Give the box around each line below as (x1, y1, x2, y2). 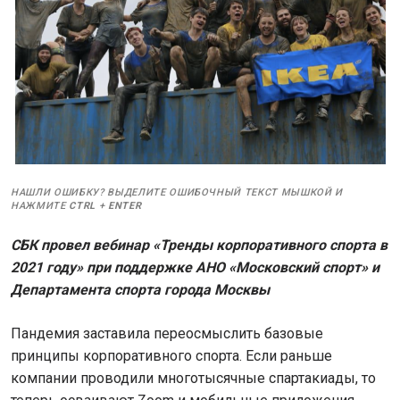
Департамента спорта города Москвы (11, 281, 270, 298)
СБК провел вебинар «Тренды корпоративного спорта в (11, 237, 387, 254)
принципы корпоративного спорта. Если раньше (11, 347, 332, 364)
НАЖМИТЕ (11, 200, 70, 212)
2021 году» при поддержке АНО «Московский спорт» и (11, 259, 379, 276)
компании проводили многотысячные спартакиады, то (11, 370, 376, 387)
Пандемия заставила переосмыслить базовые (11, 325, 323, 342)
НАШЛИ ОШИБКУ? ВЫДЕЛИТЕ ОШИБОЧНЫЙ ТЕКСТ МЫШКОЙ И (11, 187, 344, 198)
